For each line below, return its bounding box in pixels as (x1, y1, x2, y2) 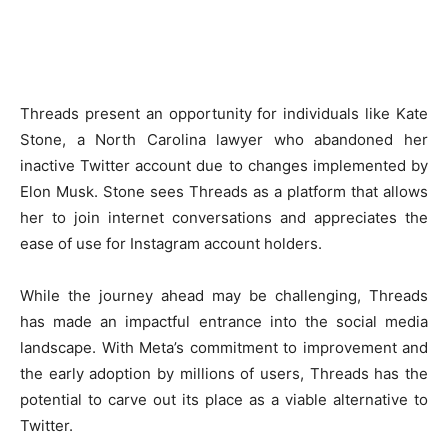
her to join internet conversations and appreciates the (20, 208, 428, 228)
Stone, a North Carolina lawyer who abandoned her (20, 130, 428, 150)
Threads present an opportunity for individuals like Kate (20, 104, 428, 124)
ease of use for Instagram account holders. (20, 234, 322, 254)
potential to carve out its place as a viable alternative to (20, 390, 428, 410)
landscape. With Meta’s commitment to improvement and (20, 338, 428, 358)
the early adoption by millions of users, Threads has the (20, 364, 428, 384)
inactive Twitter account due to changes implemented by (20, 156, 428, 176)
